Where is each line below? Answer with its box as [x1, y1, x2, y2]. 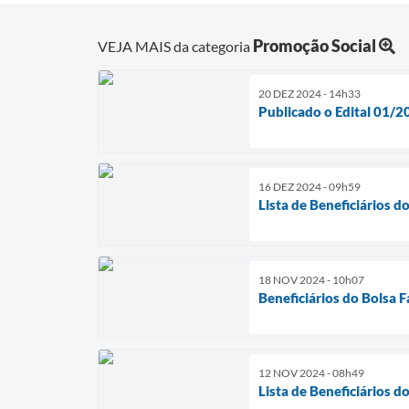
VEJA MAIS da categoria [98, 37, 253, 55]
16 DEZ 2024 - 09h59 [258, 179, 361, 194]
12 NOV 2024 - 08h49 [258, 365, 364, 380]
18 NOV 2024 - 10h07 [258, 272, 364, 287]
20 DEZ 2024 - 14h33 [258, 86, 361, 100]
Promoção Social [253, 35, 376, 56]
